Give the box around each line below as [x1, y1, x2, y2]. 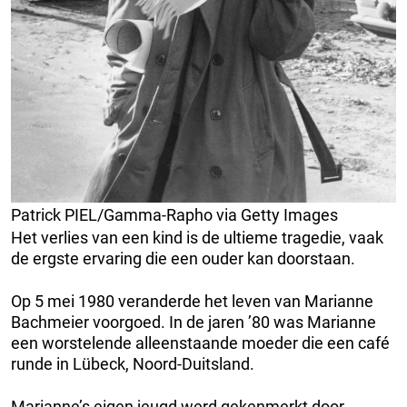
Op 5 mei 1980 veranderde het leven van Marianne [11, 292, 373, 312]
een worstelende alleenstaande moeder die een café [11, 333, 390, 353]
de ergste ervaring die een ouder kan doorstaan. [11, 249, 355, 269]
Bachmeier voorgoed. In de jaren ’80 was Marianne [11, 313, 376, 333]
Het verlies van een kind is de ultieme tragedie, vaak [11, 228, 383, 248]
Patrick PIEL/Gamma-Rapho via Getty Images [11, 205, 338, 225]
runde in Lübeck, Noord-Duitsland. [11, 354, 254, 374]
